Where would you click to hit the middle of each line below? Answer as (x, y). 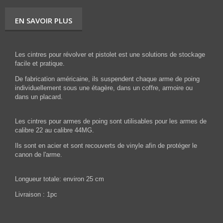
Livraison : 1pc (36, 195)
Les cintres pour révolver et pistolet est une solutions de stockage (110, 55)
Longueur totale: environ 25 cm (59, 179)
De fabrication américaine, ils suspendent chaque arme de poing (107, 79)
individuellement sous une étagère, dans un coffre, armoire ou (104, 88)
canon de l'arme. (39, 155)
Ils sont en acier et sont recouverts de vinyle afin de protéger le (106, 146)
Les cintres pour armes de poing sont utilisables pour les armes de (111, 121)
